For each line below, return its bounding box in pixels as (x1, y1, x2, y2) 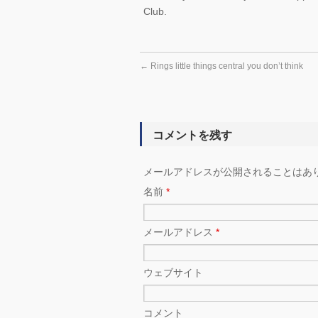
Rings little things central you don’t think (148, 61, 303, 71)
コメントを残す (153, 129, 232, 141)
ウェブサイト (143, 267, 203, 278)
